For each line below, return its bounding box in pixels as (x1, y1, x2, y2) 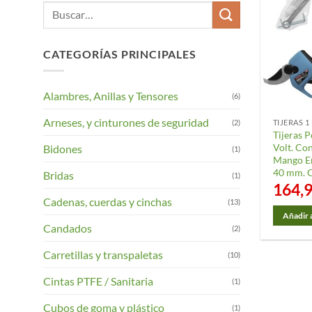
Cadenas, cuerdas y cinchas (43, 195, 172, 209)
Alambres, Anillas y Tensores (43, 89, 178, 103)
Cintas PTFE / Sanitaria (43, 274, 153, 288)
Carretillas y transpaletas (43, 248, 163, 262)
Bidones (43, 142, 82, 156)
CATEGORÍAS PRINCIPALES (43, 47, 196, 61)
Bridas (43, 169, 74, 182)
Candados (43, 221, 92, 235)
